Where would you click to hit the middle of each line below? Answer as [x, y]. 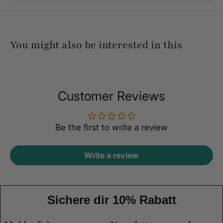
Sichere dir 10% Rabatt [111, 200]
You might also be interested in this [96, 45]
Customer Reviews [111, 96]
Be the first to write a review [111, 128]
